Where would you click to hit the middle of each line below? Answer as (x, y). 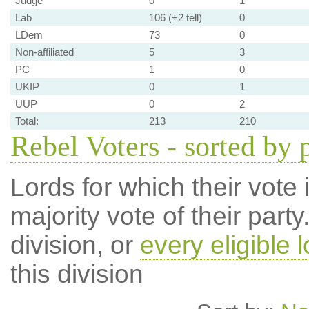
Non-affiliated (44, 52)
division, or (75, 245)
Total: (27, 121)
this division (77, 274)
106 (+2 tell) (175, 18)
